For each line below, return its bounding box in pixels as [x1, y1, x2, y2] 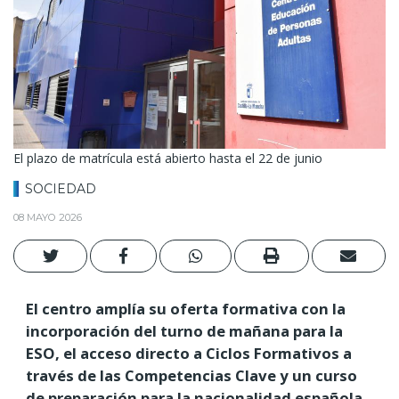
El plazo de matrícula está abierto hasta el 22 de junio [13, 150, 322, 167]
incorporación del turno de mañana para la [26, 320, 343, 341]
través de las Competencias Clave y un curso [26, 364, 357, 386]
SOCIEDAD [25, 181, 96, 198]
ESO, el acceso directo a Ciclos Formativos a [26, 342, 352, 363]
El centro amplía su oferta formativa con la [26, 297, 346, 319]
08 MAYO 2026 [13, 210, 82, 224]
